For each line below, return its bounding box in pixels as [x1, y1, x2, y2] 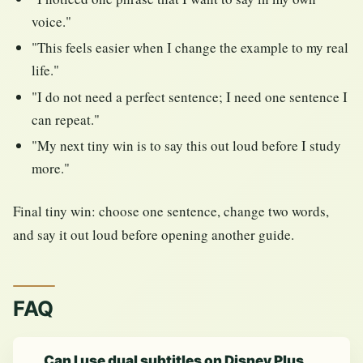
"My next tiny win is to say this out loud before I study [32, 136, 342, 156]
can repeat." [32, 109, 100, 129]
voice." [32, 11, 72, 31]
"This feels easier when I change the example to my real [32, 38, 349, 58]
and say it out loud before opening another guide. [13, 224, 294, 244]
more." [32, 159, 70, 178]
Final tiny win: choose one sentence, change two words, [13, 201, 329, 220]
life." [32, 61, 60, 80]
